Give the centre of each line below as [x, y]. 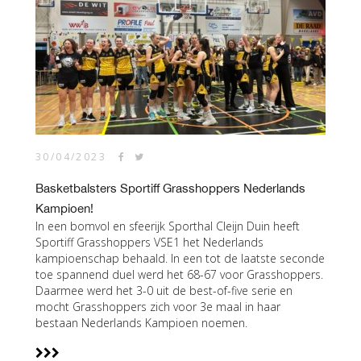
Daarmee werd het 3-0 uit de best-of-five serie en [164, 290]
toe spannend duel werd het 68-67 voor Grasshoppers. [179, 274]
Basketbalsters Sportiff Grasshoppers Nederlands [170, 188]
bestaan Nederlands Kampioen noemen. [141, 323]
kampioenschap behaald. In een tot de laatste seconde [180, 258]
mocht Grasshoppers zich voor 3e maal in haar [158, 307]
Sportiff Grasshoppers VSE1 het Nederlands [149, 242]
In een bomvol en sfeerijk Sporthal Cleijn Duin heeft [168, 226]
